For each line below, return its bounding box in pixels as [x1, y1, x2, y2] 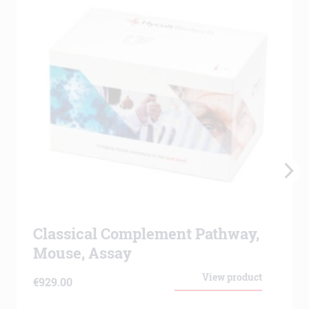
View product [202, 286, 262, 299]
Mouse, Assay [33, 258, 132, 279]
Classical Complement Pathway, [33, 239, 259, 260]
